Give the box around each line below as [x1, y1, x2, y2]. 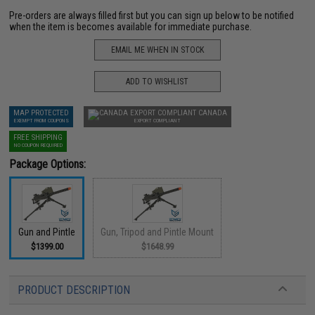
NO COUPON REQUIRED [13, 142, 63, 149]
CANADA [198, 108, 228, 118]
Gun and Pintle [18, 226, 76, 238]
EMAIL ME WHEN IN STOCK [110, 44, 204, 55]
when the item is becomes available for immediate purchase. [9, 21, 252, 33]
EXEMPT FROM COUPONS [13, 117, 69, 124]
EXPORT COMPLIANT [134, 117, 181, 124]
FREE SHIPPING [13, 133, 63, 143]
